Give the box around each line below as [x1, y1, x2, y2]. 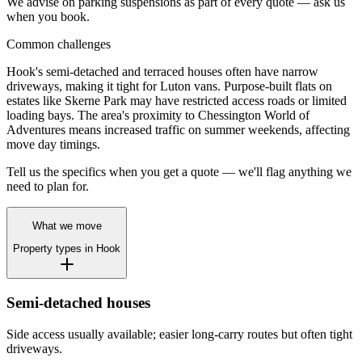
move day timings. [6, 137, 100, 151]
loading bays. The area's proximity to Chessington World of [6, 107, 309, 122]
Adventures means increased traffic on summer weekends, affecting [6, 122, 350, 137]
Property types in [13, 242, 96, 255]
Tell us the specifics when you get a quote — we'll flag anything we [6, 164, 351, 179]
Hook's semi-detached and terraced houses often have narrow [6, 64, 318, 78]
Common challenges [6, 36, 111, 51]
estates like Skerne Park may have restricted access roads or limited [6, 93, 347, 107]
